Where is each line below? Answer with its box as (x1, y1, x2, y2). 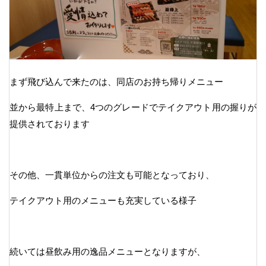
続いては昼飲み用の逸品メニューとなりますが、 (9, 246, 205, 256)
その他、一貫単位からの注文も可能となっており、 (9, 169, 214, 180)
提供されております (9, 118, 90, 129)
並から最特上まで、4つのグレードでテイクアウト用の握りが (9, 102, 256, 112)
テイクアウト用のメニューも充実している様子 (9, 195, 197, 205)
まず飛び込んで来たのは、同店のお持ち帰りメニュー (9, 76, 223, 87)
